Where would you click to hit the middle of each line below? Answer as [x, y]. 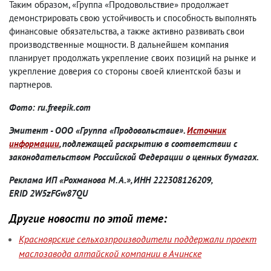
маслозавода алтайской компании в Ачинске [110, 254]
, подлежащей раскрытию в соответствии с [148, 144]
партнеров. [31, 85]
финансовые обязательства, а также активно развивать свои [127, 31]
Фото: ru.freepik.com [50, 108]
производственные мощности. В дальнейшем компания [119, 45]
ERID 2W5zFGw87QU [48, 194]
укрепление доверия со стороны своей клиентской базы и [125, 71]
